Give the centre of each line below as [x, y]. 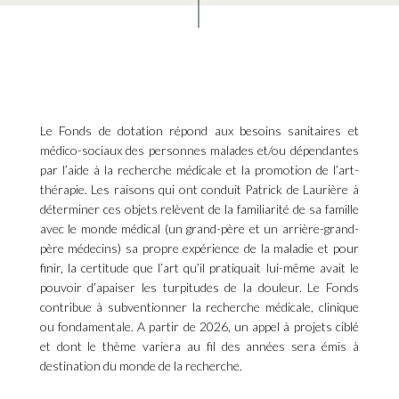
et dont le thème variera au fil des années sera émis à [199, 346]
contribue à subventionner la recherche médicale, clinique [199, 307]
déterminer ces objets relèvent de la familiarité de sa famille [199, 209]
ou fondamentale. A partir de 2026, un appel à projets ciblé [199, 327]
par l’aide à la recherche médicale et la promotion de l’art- [199, 170]
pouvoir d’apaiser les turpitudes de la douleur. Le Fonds [199, 288]
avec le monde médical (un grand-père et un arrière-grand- [199, 229]
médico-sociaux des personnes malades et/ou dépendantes [199, 151]
